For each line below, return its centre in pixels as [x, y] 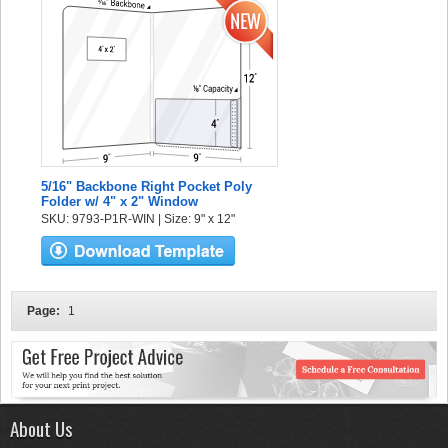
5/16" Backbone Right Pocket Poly [146, 186]
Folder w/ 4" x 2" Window [119, 201]
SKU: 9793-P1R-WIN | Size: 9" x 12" [138, 219]
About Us [41, 427]
